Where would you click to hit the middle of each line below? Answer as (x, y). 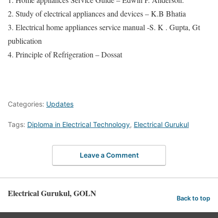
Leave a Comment (109, 155)
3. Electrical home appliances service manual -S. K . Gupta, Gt (104, 27)
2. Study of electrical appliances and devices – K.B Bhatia (97, 14)
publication (25, 41)
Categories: (27, 104)
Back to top (193, 198)
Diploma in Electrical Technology (79, 125)
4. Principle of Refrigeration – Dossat (65, 54)
